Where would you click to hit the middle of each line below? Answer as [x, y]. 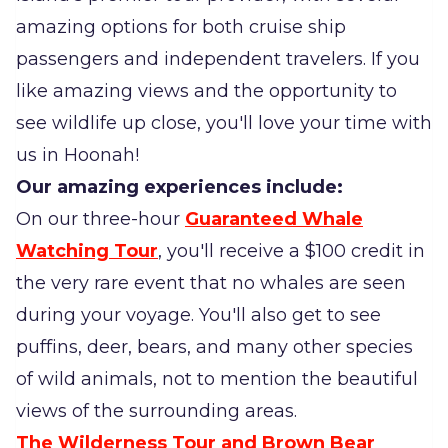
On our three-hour [100, 219]
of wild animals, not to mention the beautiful [217, 379]
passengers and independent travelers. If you [218, 59]
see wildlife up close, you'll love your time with [224, 123]
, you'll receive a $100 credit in [291, 251]
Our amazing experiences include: [179, 187]
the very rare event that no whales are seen [211, 283]
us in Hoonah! [77, 155]
